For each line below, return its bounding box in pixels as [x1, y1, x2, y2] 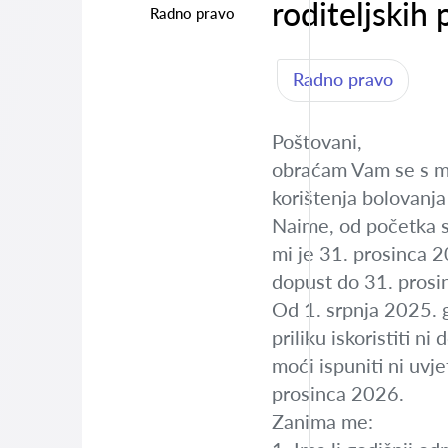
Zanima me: [272, 409, 373, 433]
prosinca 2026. [272, 381, 404, 405]
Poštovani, [272, 129, 362, 153]
